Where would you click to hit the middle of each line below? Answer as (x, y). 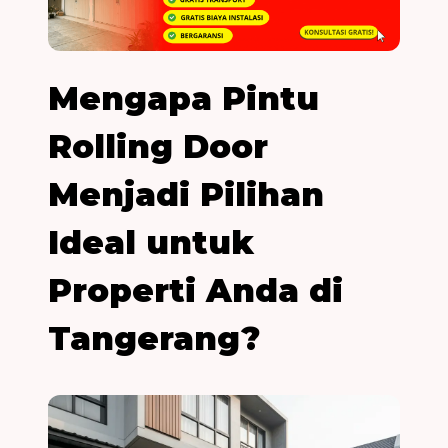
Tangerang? (154, 338)
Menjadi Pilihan (186, 194)
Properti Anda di (195, 290)
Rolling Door (158, 146)
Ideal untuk (151, 242)
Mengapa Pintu (183, 98)
